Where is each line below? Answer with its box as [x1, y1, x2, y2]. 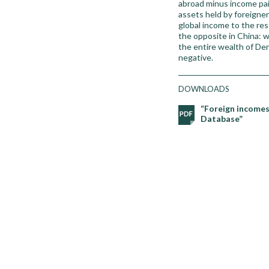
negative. [178, 52, 213, 62]
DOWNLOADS [178, 84, 229, 94]
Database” [201, 113, 243, 124]
